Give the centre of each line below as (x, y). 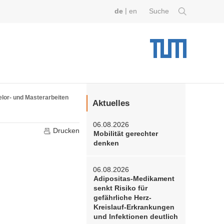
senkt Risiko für (120, 188)
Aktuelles (111, 103)
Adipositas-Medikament (134, 178)
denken (106, 143)
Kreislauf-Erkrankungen (134, 207)
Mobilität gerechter (125, 134)
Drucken (65, 130)
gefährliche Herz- (122, 197)
